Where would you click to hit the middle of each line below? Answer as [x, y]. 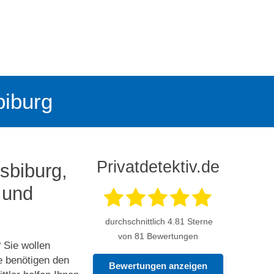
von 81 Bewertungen [158, 236]
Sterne [199, 221]
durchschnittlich [135, 221]
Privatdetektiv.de [158, 166]
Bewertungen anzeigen [158, 265]
